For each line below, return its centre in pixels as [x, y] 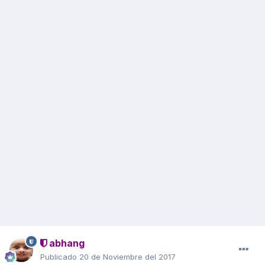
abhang [66, 243]
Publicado [60, 257]
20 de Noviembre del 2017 [127, 257]
